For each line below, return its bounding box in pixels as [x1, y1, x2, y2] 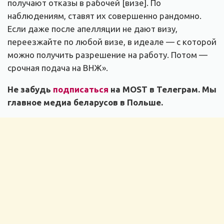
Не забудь [7, 84, 53, 94]
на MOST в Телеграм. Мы [108, 84, 216, 94]
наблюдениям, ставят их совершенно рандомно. [7, 11, 201, 21]
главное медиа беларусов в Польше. [7, 97, 163, 107]
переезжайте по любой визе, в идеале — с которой [7, 37, 216, 47]
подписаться [53, 84, 108, 94]
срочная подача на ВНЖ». [7, 63, 108, 73]
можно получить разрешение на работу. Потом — [7, 50, 207, 60]
